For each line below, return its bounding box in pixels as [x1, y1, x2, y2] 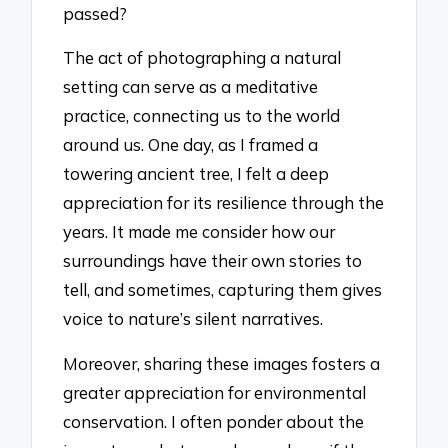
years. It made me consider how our [63, 221, 336, 243]
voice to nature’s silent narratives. [63, 308, 324, 330]
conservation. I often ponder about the [63, 410, 365, 432]
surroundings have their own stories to [63, 250, 363, 272]
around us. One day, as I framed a [63, 134, 319, 156]
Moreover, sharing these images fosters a [63, 352, 381, 374]
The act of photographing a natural [63, 47, 342, 69]
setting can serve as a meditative [63, 76, 319, 98]
